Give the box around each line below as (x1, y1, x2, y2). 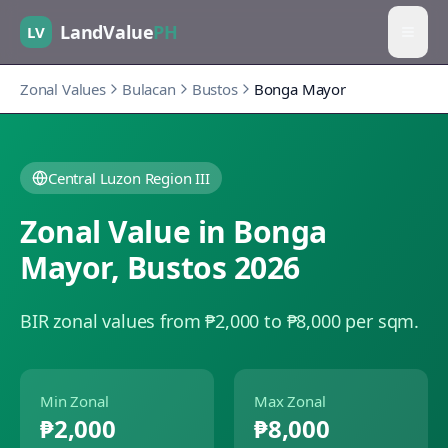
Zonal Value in (20, 211, 234, 252)
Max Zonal (254, 391, 326, 411)
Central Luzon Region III (48, 168, 210, 188)
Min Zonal (40, 391, 109, 411)
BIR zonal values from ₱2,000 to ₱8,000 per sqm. (20, 309, 420, 333)
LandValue (60, 19, 154, 44)
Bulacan (121, 79, 176, 99)
